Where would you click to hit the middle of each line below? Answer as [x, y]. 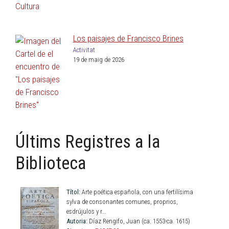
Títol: [73, 192]
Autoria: [77, 221]
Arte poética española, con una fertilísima [137, 192]
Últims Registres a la [88, 142]
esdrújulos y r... [86, 212]
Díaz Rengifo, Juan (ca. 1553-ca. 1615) [139, 221]
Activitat [84, 50]
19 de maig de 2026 [98, 60]
